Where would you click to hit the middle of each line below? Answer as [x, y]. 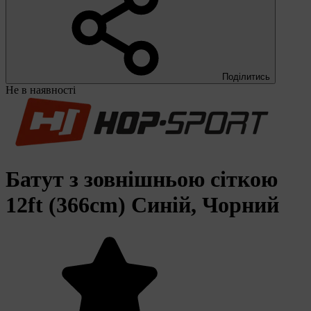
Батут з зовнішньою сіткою [142, 179]
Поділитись [246, 77]
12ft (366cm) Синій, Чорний [142, 204]
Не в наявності [41, 90]
